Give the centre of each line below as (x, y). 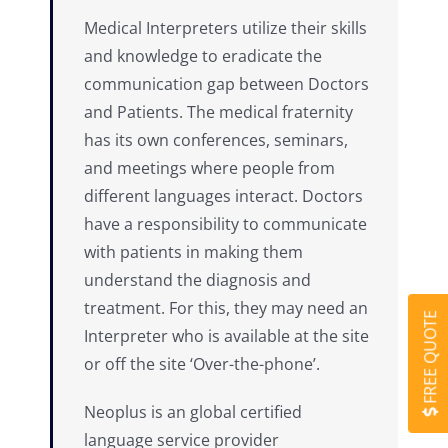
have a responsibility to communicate (225, 223)
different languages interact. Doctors (223, 195)
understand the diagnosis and (197, 279)
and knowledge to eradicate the (203, 55)
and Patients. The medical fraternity (218, 111)
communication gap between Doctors (226, 83)
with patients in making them (193, 251)
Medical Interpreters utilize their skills (225, 27)
